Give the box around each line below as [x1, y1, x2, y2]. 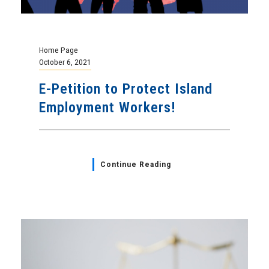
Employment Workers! [39, 99, 176, 116]
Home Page [39, 45, 78, 55]
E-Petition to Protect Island [39, 80, 213, 97]
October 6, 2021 [39, 57, 91, 67]
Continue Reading [100, 160, 171, 169]
